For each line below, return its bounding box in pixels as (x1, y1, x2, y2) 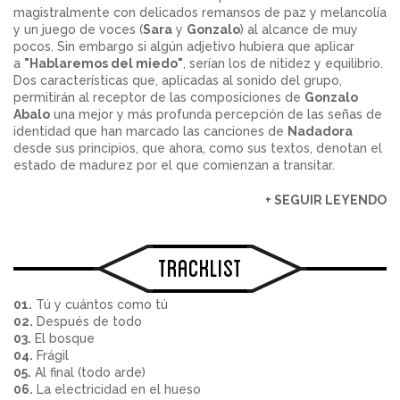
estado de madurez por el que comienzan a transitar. (13, 158, 335, 173)
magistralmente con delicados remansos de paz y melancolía (13, 5, 387, 21)
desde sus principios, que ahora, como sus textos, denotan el (13, 141, 382, 156)
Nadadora (287, 124, 353, 139)
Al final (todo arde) (31, 365, 146, 380)
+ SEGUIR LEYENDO (265, 193, 387, 208)
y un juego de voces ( (13, 22, 143, 37)
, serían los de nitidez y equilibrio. (183, 56, 383, 71)
